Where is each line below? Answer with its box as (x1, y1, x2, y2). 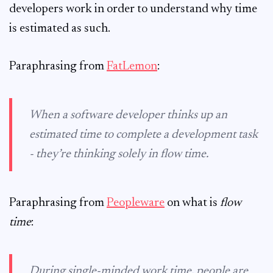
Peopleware (107, 197, 165, 209)
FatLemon (107, 60, 157, 73)
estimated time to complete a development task (29, 129, 258, 141)
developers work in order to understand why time (9, 3, 257, 15)
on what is (165, 197, 220, 209)
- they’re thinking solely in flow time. (29, 148, 208, 160)
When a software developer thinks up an (29, 109, 227, 121)
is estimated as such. (9, 23, 110, 35)
